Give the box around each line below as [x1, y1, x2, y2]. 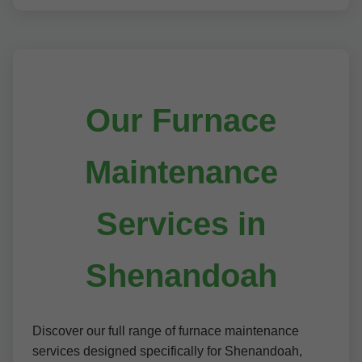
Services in [96, 206, 266, 242]
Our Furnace [86, 103, 276, 138]
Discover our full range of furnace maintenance [32, 324, 299, 338]
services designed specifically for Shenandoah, [32, 344, 302, 358]
